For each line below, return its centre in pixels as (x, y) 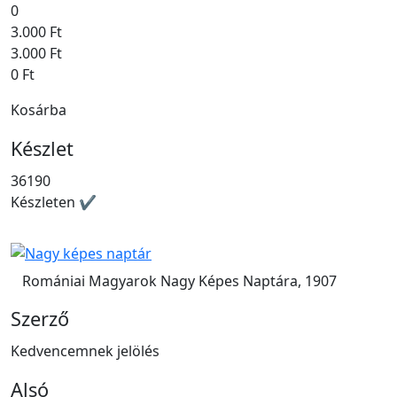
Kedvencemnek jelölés (85, 350)
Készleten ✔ (54, 202)
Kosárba (39, 110)
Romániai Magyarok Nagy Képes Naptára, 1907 (179, 280)
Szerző (40, 318)
